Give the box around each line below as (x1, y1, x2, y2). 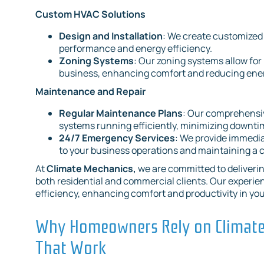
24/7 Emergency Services (59, 131, 175, 145)
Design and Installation (59, 29, 163, 43)
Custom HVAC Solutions (35, 8, 146, 21)
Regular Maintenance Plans (59, 107, 183, 120)
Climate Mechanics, (47, 162, 136, 176)
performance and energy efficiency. (59, 42, 212, 55)
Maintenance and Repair (35, 85, 146, 98)
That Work (35, 233, 106, 259)
